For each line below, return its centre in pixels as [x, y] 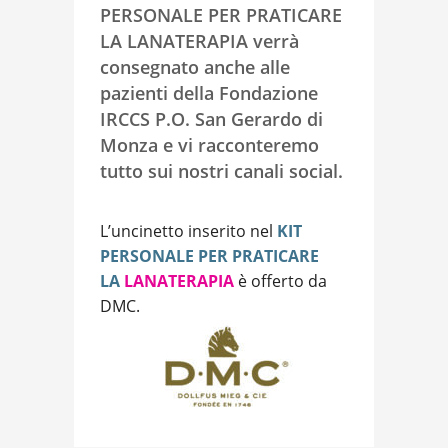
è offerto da [280, 280]
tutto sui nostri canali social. [221, 170]
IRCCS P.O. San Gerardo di [211, 118]
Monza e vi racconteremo [209, 144]
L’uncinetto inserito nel [188, 230]
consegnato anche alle [195, 66]
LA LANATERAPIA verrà [199, 40]
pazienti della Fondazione [209, 92]
